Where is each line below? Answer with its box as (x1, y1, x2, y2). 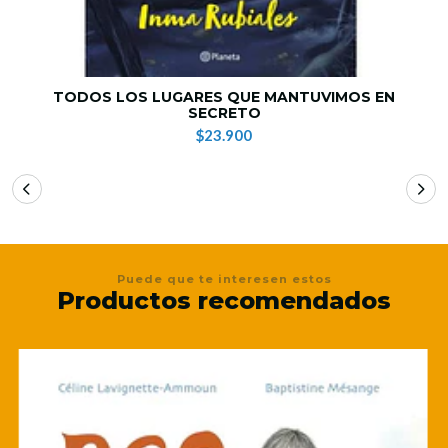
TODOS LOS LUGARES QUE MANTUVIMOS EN (53, 87, 395, 106)
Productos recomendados (57, 285, 391, 315)
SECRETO (187, 103, 261, 122)
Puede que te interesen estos (116, 271, 332, 286)
